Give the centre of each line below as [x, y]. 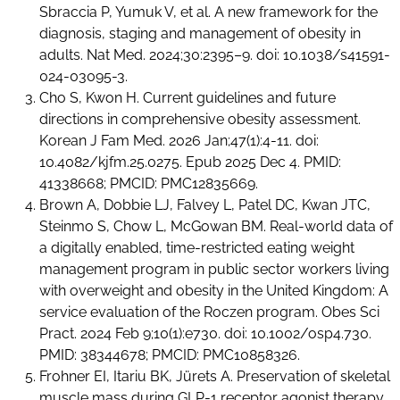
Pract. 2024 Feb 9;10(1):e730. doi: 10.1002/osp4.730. [206, 333]
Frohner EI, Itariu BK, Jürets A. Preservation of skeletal [215, 376]
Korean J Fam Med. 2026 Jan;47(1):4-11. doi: [179, 140]
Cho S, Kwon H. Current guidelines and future [188, 97]
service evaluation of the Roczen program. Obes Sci [210, 312]
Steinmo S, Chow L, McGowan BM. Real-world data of [217, 226]
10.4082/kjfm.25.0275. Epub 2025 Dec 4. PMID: [191, 162]
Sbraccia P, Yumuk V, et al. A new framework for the [209, 12]
